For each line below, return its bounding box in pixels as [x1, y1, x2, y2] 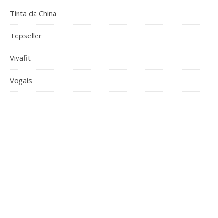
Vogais [10, 75, 32, 85]
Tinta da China [10, 8, 56, 18]
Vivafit [10, 53, 31, 63]
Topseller [10, 31, 42, 40]
